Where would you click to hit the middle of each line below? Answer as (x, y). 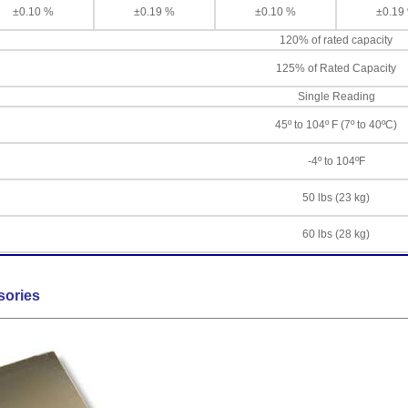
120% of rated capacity (336, 40)
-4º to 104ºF (336, 161)
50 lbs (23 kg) (336, 198)
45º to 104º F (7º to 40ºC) (336, 125)
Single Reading (336, 97)
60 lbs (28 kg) (336, 234)
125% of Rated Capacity (336, 68)
